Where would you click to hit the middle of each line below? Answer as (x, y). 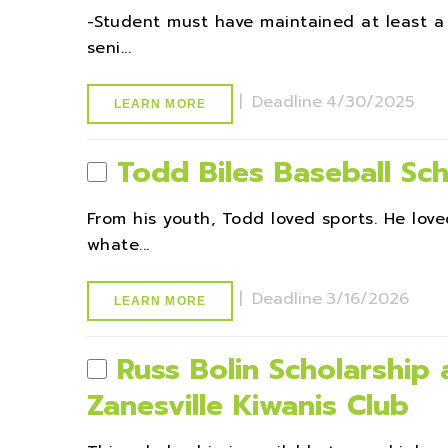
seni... (109, 48)
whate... (118, 245)
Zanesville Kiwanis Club (248, 405)
